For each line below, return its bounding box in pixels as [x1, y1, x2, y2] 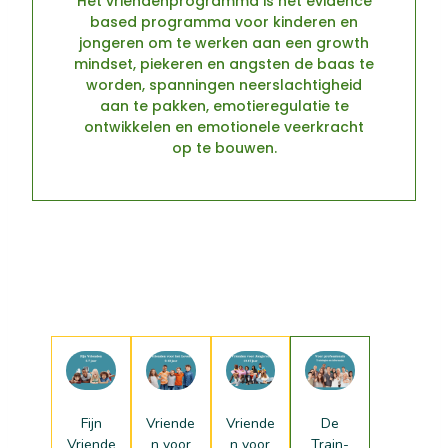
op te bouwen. [171, 138, 277, 159]
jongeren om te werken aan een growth [79, 33, 369, 54]
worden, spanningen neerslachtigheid [86, 75, 362, 96]
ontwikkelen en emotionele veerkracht [84, 117, 364, 138]
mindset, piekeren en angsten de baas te [74, 54, 374, 75]
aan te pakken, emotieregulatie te [99, 96, 349, 117]
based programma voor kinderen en [90, 12, 358, 33]
